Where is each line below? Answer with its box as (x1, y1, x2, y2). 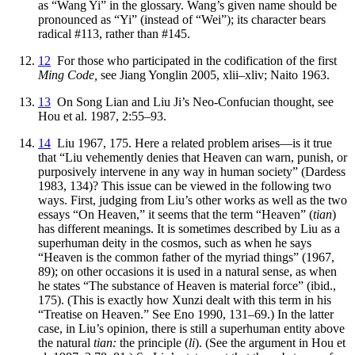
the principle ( (116, 335, 189, 349)
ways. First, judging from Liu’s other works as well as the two (38, 193, 347, 207)
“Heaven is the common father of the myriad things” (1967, (38, 250, 334, 264)
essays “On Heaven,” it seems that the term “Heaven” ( (38, 207, 313, 221)
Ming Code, (38, 67, 97, 82)
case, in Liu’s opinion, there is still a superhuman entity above (38, 321, 345, 335)
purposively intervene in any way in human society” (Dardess (38, 164, 345, 178)
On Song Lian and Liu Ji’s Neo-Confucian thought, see (51, 94, 334, 109)
